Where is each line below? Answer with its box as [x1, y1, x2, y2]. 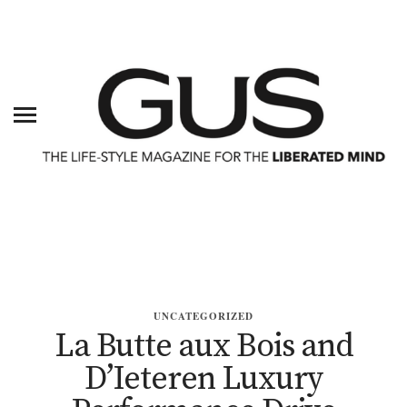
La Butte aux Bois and [54, 326, 353, 368]
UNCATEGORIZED [154, 309, 253, 324]
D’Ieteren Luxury [84, 359, 323, 401]
